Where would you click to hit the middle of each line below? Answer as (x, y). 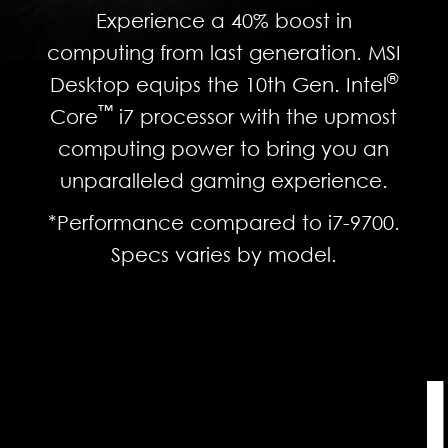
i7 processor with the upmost (255, 115)
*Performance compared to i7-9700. (223, 221)
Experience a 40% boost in (223, 19)
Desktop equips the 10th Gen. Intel (218, 83)
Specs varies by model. (223, 253)
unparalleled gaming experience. (223, 179)
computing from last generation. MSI (223, 51)
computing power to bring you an (224, 147)
